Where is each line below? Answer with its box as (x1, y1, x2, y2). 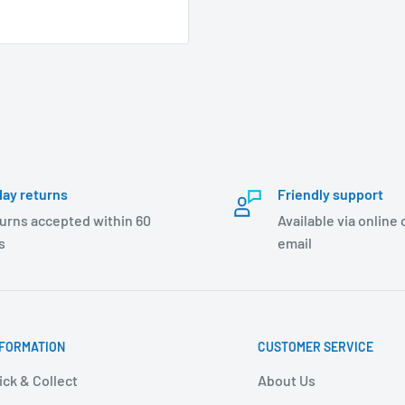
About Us (258, 371, 316, 389)
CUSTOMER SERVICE (258, 338, 373, 354)
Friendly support (278, 184, 383, 202)
